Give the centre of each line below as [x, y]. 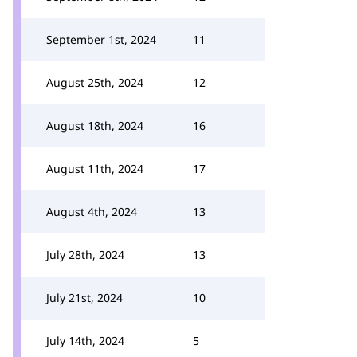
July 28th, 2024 [85, 255]
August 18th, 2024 [95, 126]
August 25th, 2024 [95, 82]
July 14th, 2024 [85, 341]
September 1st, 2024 [101, 39]
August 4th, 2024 [92, 212]
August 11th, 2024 [95, 169]
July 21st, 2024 [84, 298]
